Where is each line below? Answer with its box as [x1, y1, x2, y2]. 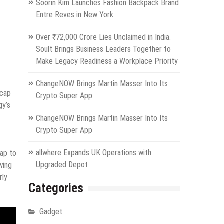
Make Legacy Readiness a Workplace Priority [35, 56, 178, 66]
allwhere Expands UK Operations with [35, 148, 151, 158]
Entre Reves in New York [35, 10, 113, 20]
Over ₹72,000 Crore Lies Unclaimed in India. [35, 32, 171, 42]
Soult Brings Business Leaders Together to [35, 44, 171, 54]
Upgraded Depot [35, 160, 88, 170]
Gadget [39, 207, 62, 217]
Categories [28, 181, 83, 196]
